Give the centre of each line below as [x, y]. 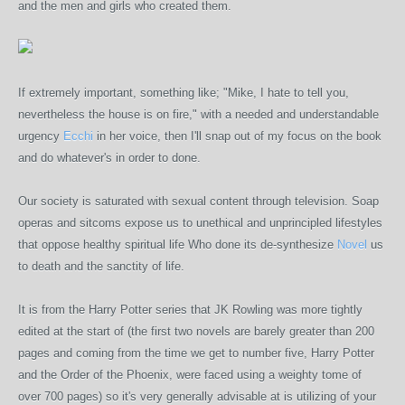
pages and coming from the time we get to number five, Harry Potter [196, 353]
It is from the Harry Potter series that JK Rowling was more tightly [190, 310]
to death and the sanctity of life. [101, 266]
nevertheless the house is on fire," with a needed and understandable [198, 114]
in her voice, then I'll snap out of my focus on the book [237, 136]
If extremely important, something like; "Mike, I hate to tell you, [184, 93]
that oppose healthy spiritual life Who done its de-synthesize [178, 245]
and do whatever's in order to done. [109, 158]
